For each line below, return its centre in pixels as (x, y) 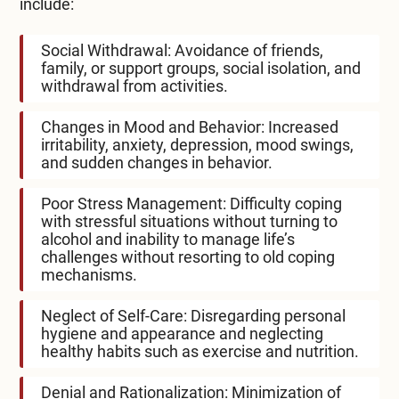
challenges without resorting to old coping (187, 256)
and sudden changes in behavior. (156, 162)
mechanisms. (89, 274)
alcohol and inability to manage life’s (167, 239)
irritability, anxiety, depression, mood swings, (197, 144)
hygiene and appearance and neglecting (182, 333)
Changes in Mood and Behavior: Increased (189, 126)
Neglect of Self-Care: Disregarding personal (193, 315)
